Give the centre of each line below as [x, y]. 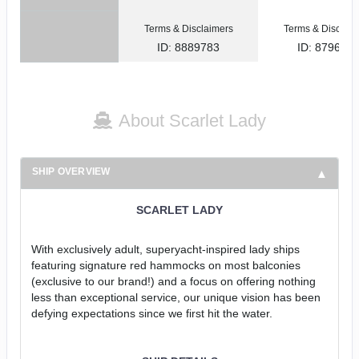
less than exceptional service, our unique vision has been [175, 297]
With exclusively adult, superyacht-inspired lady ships [165, 249]
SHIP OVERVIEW [71, 171]
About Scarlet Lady [192, 120]
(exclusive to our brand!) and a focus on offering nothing [173, 281]
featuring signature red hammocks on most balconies [165, 265]
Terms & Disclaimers [188, 28]
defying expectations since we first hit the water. [151, 313]
